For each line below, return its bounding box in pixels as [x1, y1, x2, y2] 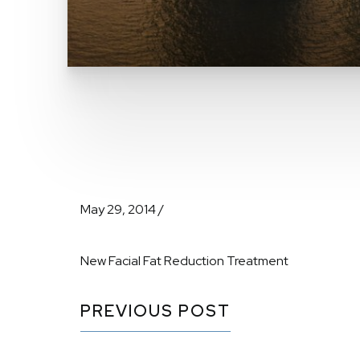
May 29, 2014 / [80, 201, 164, 218]
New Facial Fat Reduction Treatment [80, 252, 288, 269]
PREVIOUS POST [80, 301, 231, 321]
